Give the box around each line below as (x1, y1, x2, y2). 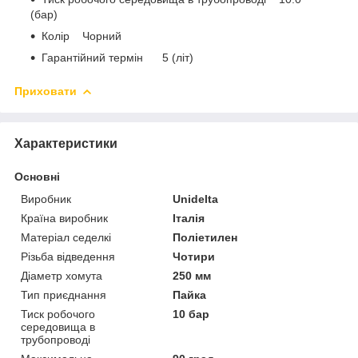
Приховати (14, 84, 77, 97)
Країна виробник (21, 211, 108, 225)
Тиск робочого (21, 307, 95, 320)
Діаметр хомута (21, 268, 102, 282)
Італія (173, 211, 205, 225)
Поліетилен (173, 230, 238, 244)
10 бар (173, 307, 210, 320)
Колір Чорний (42, 29, 121, 42)
